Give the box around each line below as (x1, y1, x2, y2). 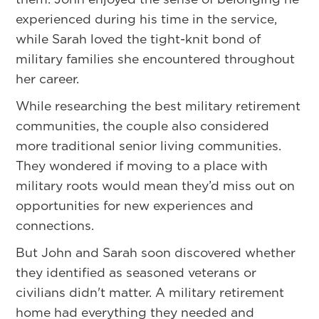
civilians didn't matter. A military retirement (16, 283, 285, 301)
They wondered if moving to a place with (16, 156, 268, 174)
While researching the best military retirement (16, 96, 301, 115)
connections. (16, 216, 95, 234)
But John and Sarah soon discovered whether (16, 243, 296, 261)
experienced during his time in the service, (16, 9, 278, 28)
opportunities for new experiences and (16, 196, 254, 214)
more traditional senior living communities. (16, 136, 282, 155)
